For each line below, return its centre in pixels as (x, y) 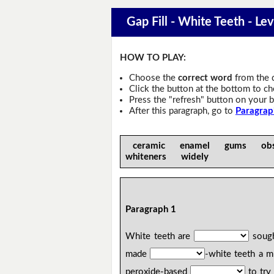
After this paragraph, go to (182, 111)
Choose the (153, 78)
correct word (205, 78)
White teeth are (160, 237)
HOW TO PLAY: (153, 58)
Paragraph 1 (151, 210)
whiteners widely (171, 157)
